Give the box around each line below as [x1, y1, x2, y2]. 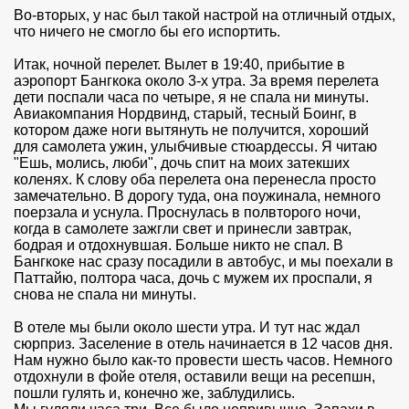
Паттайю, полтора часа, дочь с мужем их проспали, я [14, 270, 372, 287]
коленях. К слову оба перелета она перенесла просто [14, 172, 376, 188]
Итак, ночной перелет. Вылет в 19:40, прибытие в [14, 57, 345, 73]
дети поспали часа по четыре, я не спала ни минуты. [14, 89, 369, 106]
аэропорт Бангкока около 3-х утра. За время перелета [14, 73, 379, 89]
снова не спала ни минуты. [14, 287, 196, 303]
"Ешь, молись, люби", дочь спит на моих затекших [14, 155, 350, 172]
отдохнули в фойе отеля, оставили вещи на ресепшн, [14, 369, 375, 385]
